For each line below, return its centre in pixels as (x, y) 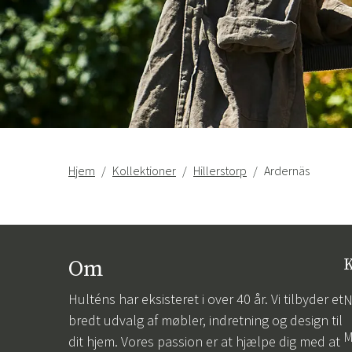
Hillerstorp (220, 171)
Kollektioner (144, 171)
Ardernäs (287, 171)
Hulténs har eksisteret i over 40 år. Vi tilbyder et (206, 299)
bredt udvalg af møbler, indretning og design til (205, 321)
